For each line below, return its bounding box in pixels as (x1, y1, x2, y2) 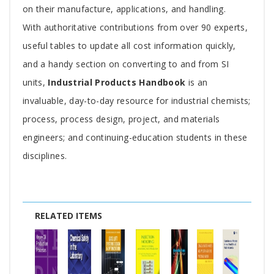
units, (23, 76, 46, 89)
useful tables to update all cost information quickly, (23, 40, 236, 52)
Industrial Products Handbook (45, 76, 186, 89)
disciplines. (23, 150, 67, 162)
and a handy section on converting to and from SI (23, 58, 229, 70)
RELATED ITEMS (35, 210, 102, 222)
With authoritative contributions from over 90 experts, (23, 21, 248, 34)
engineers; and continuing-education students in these (23, 131, 248, 144)
